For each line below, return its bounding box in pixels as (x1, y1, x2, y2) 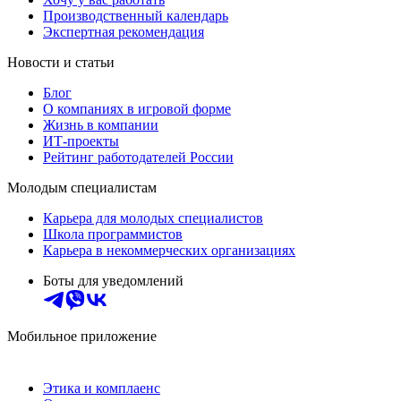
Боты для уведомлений (43, 272, 183, 288)
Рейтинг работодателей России (43, 149, 234, 165)
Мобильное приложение (7, 328, 157, 344)
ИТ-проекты (43, 132, 119, 149)
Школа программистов (43, 226, 183, 242)
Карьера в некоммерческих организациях (43, 242, 295, 258)
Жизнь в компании (43, 116, 158, 132)
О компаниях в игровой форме (43, 100, 231, 116)
